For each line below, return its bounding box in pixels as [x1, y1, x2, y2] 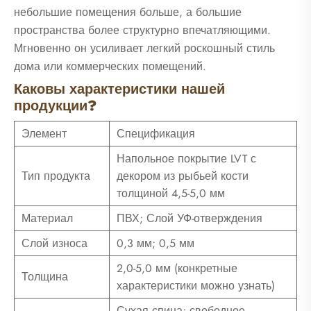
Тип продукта [22, 167, 90, 184]
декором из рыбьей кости [117, 167, 249, 184]
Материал [22, 210, 73, 226]
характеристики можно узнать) [117, 277, 275, 294]
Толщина [22, 268, 68, 285]
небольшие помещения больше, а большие [14, 4, 242, 21]
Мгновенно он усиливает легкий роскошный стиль [14, 40, 275, 57]
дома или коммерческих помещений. [14, 58, 206, 75]
